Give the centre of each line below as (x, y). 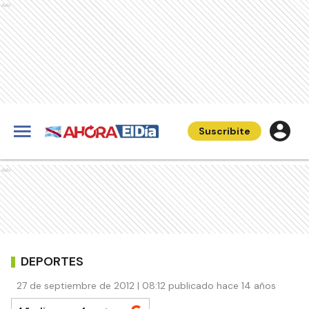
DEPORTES (52, 261)
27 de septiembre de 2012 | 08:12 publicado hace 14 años (146, 286)
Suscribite (225, 131)
